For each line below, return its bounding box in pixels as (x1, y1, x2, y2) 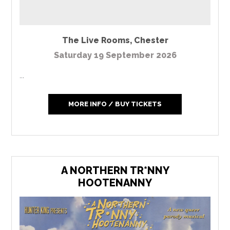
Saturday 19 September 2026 (53, 50, 177, 61)
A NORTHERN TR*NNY (61, 164, 169, 177)
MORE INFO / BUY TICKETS (68, 100, 162, 108)
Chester (133, 35, 168, 46)
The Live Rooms (62, 35, 130, 46)
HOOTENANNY (78, 177, 152, 189)
